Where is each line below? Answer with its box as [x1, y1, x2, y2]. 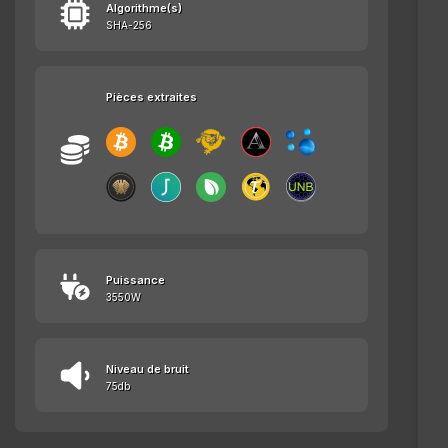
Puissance [106, 273, 165, 288]
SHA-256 [106, 19, 152, 32]
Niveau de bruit [106, 362, 189, 377]
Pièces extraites [106, 90, 197, 105]
